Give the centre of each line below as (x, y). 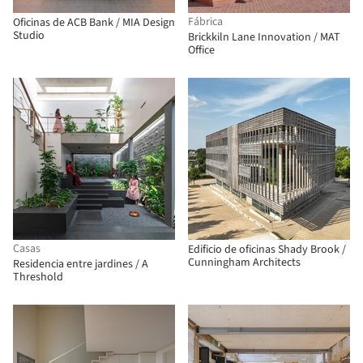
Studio (29, 36)
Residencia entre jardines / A (81, 264)
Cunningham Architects (244, 263)
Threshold (38, 277)
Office (201, 50)
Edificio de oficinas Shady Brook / (267, 250)
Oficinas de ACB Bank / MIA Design (94, 23)
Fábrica (205, 22)
